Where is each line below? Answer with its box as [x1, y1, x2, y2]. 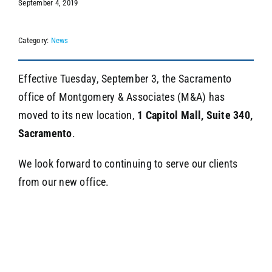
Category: [18, 35, 51, 45]
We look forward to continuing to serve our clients [18, 157, 238, 170]
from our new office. [18, 175, 109, 188]
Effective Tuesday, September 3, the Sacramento [18, 72, 232, 85]
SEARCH [195, 36, 228, 51]
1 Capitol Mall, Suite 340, [137, 108, 253, 121]
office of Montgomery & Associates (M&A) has [18, 90, 225, 103]
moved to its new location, [18, 108, 138, 121]
